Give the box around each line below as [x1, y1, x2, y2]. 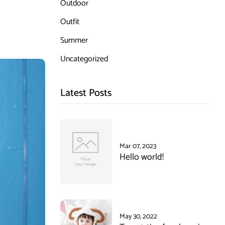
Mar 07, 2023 [119, 140, 156, 152]
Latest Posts [60, 85, 111, 101]
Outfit [60, 15, 79, 29]
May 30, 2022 [119, 210, 157, 222]
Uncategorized [60, 52, 108, 66]
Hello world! [119, 149, 164, 165]
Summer [60, 34, 88, 47]
